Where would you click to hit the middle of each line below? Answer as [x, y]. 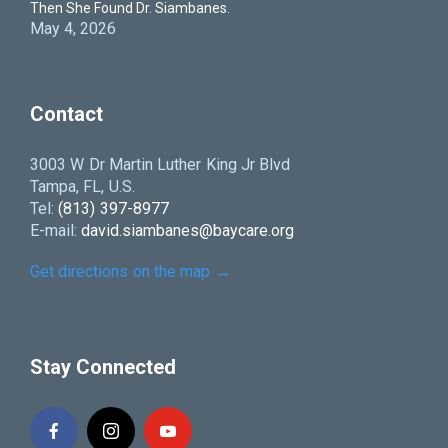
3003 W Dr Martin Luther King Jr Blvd [160, 164]
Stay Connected [103, 367]
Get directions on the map [120, 271]
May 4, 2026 [73, 28]
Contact [66, 113]
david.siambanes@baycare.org [188, 230]
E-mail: [56, 230]
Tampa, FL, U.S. [82, 186]
